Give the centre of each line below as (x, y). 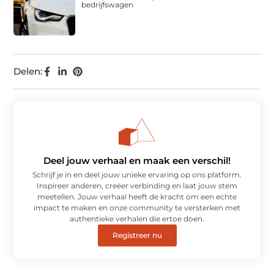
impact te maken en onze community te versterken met (137, 207)
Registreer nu (137, 235)
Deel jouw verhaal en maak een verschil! (137, 160)
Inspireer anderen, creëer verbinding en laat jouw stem (137, 185)
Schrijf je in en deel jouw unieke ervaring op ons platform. (137, 174)
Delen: (28, 71)
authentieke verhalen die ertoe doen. (137, 218)
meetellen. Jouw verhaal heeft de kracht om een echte (137, 196)
